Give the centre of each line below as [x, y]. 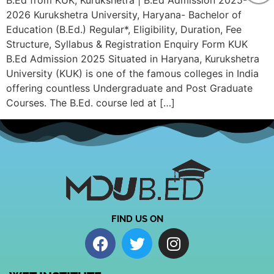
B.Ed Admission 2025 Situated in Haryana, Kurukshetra [133, 59]
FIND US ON [137, 219]
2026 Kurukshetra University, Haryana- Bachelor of [124, 15]
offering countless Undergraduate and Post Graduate [129, 88]
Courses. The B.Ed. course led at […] [91, 103]
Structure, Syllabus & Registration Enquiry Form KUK [127, 44]
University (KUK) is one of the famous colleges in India [132, 74]
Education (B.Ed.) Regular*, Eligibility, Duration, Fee [124, 30]
